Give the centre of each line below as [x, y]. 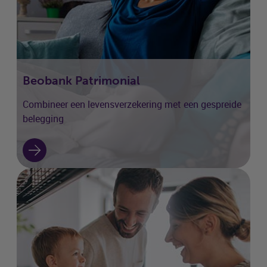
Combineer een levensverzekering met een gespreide [132, 105]
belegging [43, 119]
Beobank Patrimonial [81, 81]
